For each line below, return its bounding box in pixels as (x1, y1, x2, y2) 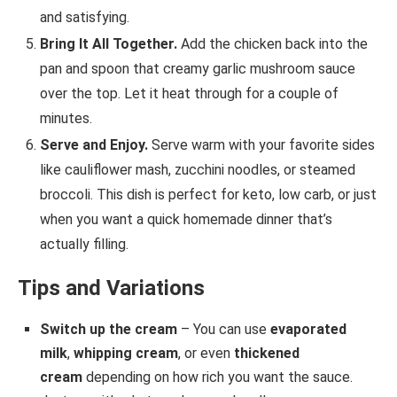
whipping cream (74, 344, 178, 362)
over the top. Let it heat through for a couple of (40, 84, 339, 102)
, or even (178, 344, 234, 362)
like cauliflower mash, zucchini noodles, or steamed (40, 160, 355, 178)
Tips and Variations (18, 275, 205, 300)
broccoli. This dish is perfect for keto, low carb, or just (40, 185, 377, 203)
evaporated (270, 320, 346, 338)
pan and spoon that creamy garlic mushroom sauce (40, 59, 355, 77)
